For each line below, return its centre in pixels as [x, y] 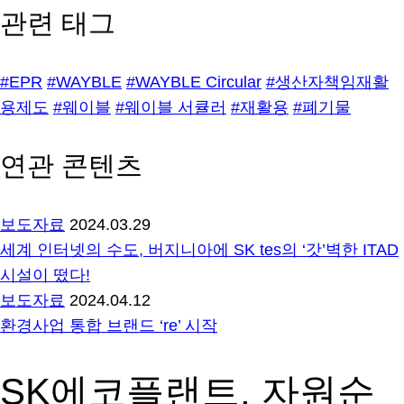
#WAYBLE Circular [194, 83]
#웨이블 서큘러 [171, 108]
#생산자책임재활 [327, 83]
